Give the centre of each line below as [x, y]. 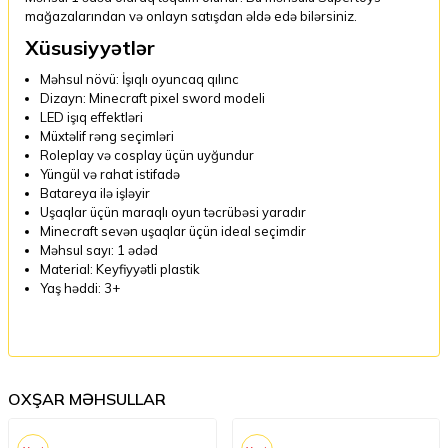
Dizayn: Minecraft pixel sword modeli [152, 97]
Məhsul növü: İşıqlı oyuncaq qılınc [139, 78]
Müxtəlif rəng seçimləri [107, 135]
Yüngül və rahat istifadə [110, 173]
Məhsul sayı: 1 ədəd [99, 249]
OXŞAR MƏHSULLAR [87, 398]
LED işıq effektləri [91, 116]
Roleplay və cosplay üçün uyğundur [147, 154]
